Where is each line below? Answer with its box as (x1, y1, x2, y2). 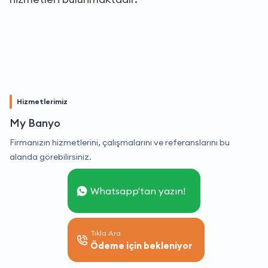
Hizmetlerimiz (17, 96, 68, 106)
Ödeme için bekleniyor (90, 239, 193, 251)
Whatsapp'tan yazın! (90, 184, 185, 197)
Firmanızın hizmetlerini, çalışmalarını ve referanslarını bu (10, 136, 230, 148)
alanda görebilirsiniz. (10, 151, 92, 162)
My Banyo (10, 115, 60, 130)
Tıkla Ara (90, 228, 121, 237)
